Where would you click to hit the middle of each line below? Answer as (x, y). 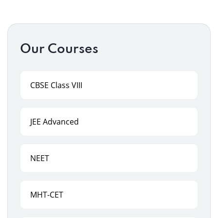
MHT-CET (47, 195)
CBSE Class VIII (56, 85)
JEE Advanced (54, 122)
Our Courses (59, 49)
